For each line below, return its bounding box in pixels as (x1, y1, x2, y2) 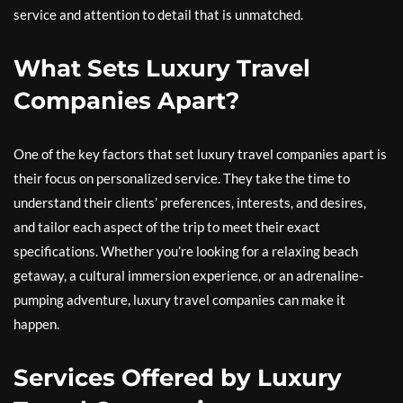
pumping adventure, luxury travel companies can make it (13, 291, 345, 308)
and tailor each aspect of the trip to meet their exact (13, 219, 320, 235)
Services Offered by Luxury (13, 363, 342, 392)
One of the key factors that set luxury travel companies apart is (13, 146, 387, 162)
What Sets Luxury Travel (13, 54, 310, 83)
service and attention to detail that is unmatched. (13, 6, 303, 22)
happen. (13, 316, 59, 332)
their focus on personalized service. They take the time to (13, 170, 350, 186)
